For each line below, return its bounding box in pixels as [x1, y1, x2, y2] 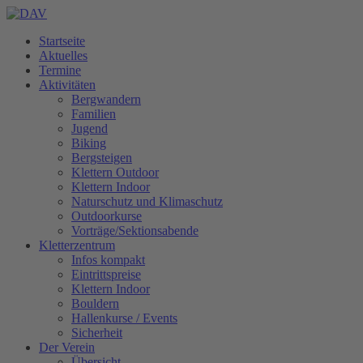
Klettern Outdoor [71, 165, 159, 179]
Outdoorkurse [71, 209, 142, 223]
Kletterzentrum [39, 238, 115, 252]
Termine [39, 63, 81, 77]
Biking [71, 136, 106, 150]
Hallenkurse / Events [71, 311, 177, 325]
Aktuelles [39, 49, 88, 62]
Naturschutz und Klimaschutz [71, 194, 223, 208]
